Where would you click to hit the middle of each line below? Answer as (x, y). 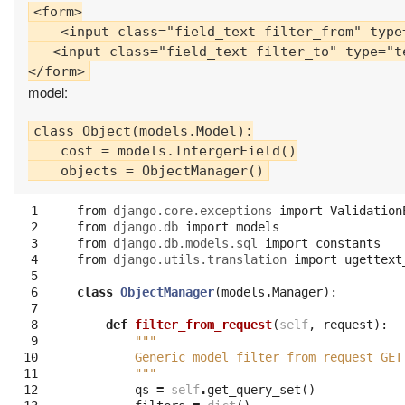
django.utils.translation (200, 260)
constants (348, 244)
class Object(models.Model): (143, 132)
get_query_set (254, 390)
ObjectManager (167, 292)
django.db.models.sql (185, 244)
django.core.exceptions (193, 211)
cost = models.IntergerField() (162, 151)
